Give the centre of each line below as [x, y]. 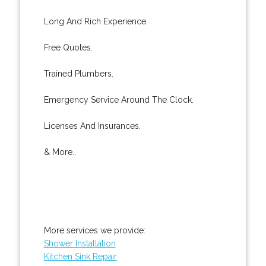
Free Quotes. [68, 47]
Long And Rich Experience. [96, 21]
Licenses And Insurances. [92, 126]
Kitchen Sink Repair [80, 256]
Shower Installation [80, 243]
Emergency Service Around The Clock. [118, 99]
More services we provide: [94, 230]
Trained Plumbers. [78, 73]
